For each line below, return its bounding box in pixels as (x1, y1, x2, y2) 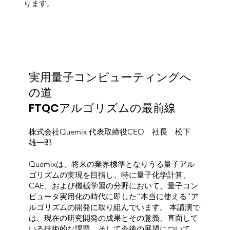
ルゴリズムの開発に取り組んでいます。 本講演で (28, 202, 200, 212)
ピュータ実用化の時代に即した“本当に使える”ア (28, 191, 199, 201)
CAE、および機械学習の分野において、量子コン (28, 180, 198, 190)
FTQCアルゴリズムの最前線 (28, 100, 176, 116)
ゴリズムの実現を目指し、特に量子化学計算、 (28, 169, 190, 180)
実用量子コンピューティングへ (28, 69, 191, 85)
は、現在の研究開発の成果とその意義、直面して (28, 213, 198, 223)
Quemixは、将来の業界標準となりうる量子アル (28, 159, 195, 169)
